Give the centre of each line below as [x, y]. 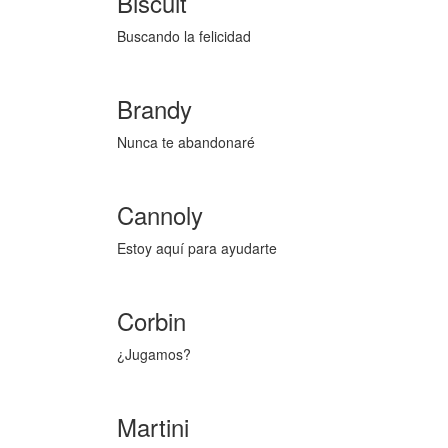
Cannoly [160, 215]
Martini [153, 427]
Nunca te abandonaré [186, 142]
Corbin [151, 321]
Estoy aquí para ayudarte [197, 248]
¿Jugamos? [154, 354]
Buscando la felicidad [184, 36]
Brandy [154, 109]
